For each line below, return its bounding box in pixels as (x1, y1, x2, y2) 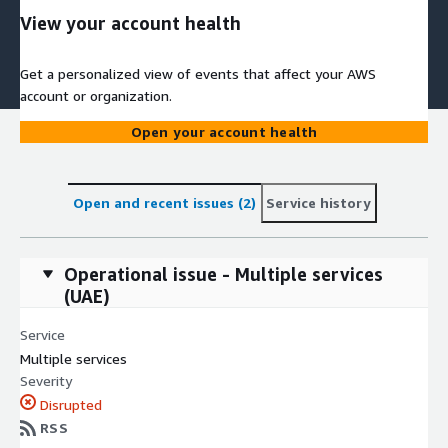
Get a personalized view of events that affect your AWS (20, 65, 376, 83)
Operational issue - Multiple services (64, 262, 383, 285)
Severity (20, 371, 72, 389)
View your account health (20, 12, 241, 35)
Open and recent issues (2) (73, 193, 256, 211)
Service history (266, 193, 371, 211)
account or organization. (20, 87, 172, 105)
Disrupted (40, 395, 102, 413)
